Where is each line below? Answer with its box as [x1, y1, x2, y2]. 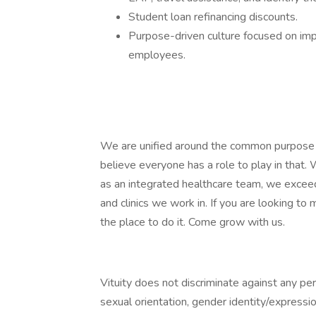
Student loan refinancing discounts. [128, 9, 298, 25]
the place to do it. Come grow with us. [100, 214, 285, 230]
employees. [128, 47, 186, 63]
